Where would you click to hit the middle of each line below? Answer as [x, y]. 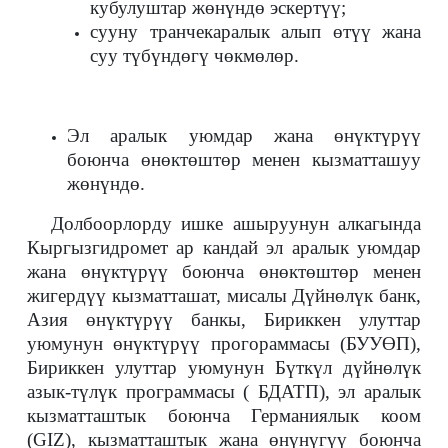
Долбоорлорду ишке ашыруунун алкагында [236, 223]
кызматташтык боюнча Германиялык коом [224, 415]
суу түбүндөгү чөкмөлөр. [194, 55]
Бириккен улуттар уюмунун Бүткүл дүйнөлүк [224, 367]
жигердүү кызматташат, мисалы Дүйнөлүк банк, [224, 295]
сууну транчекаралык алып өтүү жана [255, 31]
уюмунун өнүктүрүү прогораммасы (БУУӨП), [224, 343]
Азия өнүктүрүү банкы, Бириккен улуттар [224, 319]
